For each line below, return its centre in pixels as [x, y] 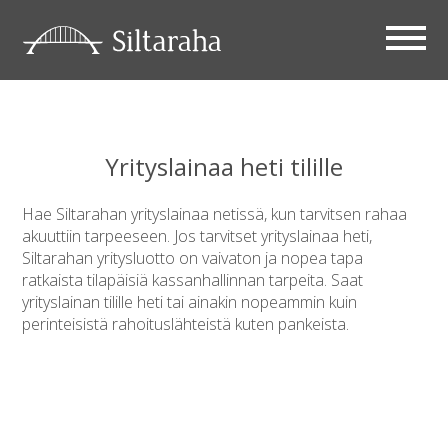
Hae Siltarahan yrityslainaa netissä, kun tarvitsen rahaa [215, 213]
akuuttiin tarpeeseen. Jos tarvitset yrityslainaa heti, [197, 235]
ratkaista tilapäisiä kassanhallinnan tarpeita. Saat [193, 279]
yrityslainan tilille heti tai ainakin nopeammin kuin [190, 301]
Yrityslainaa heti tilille [224, 166]
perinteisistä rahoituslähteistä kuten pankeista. [186, 323]
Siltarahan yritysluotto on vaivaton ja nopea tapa [193, 257]
